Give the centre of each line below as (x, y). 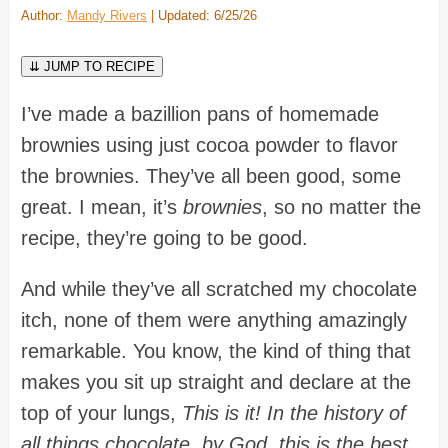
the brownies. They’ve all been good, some (211, 176)
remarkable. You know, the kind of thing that (216, 351)
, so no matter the (341, 207)
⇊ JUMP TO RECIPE (92, 66)
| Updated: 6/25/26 (202, 15)
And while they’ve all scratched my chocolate (219, 289)
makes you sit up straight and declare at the (216, 382)
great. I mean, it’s (102, 207)
